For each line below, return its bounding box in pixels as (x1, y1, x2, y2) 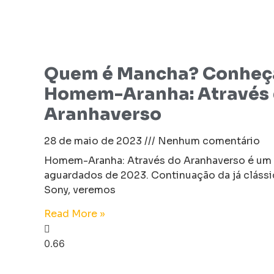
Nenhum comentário (155, 135, 260, 148)
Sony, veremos (44, 183, 116, 197)
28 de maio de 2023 (44, 135, 144, 148)
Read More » (44, 207, 105, 221)
